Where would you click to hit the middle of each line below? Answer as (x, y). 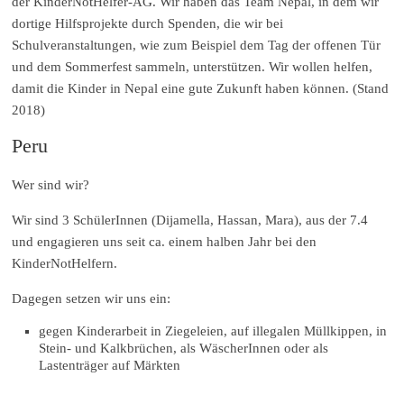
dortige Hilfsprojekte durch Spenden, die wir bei (148, 23)
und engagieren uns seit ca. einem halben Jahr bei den (165, 241)
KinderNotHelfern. (65, 263)
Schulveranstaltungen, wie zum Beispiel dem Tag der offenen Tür (197, 45)
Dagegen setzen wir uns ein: (92, 298)
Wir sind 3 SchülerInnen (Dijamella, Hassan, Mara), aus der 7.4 (190, 220)
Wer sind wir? (51, 184)
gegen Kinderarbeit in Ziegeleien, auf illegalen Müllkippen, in (213, 331)
